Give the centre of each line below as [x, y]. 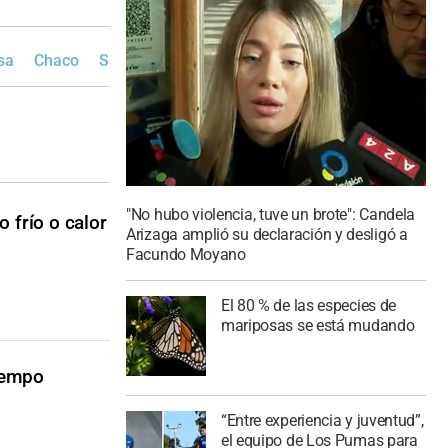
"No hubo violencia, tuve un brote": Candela [271, 215]
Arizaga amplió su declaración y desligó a [267, 235]
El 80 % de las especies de [308, 305]
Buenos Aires [263, 61]
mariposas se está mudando [317, 325]
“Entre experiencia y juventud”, [322, 420]
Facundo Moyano [186, 255]
